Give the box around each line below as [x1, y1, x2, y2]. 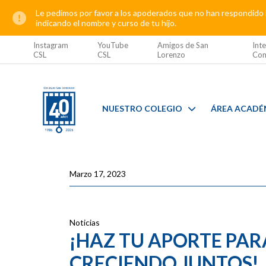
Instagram [33, 40, 68, 50]
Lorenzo [157, 49, 185, 59]
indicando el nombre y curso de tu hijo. [36, 18, 176, 28]
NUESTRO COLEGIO [102, 103, 182, 113]
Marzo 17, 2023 [69, 169, 126, 179]
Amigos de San [157, 40, 208, 50]
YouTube [97, 40, 128, 50]
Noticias [69, 217, 100, 227]
